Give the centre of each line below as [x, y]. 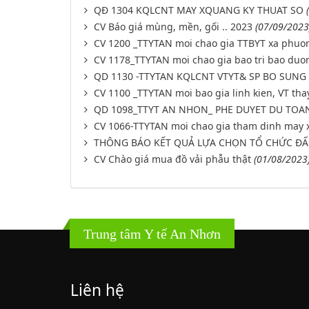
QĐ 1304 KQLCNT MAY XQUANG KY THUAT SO [199, 10]
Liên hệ [97, 290]
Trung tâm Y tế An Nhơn [152, 234]
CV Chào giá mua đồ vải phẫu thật [172, 159]
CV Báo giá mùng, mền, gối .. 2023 [173, 27]
